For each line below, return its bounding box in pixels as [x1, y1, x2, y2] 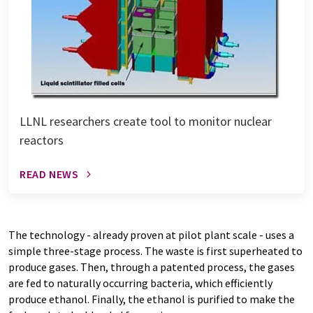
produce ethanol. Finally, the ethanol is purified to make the [8, 292, 295, 306]
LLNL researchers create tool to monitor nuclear [20, 113, 272, 129]
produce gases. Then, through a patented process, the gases [8, 260, 295, 274]
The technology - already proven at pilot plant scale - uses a [8, 228, 294, 242]
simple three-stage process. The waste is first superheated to [8, 244, 303, 258]
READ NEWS [20, 167, 79, 181]
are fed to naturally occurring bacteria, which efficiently [8, 276, 272, 290]
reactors [20, 132, 64, 148]
